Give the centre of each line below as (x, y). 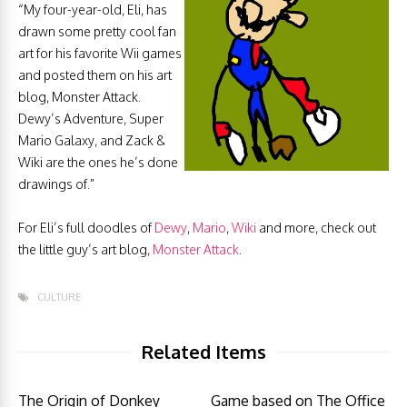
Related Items (203, 352)
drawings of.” (56, 184)
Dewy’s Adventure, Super (91, 119)
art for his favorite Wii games (100, 53)
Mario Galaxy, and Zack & (92, 140)
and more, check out (316, 228)
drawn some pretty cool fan (97, 31)
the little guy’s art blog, (85, 249)
